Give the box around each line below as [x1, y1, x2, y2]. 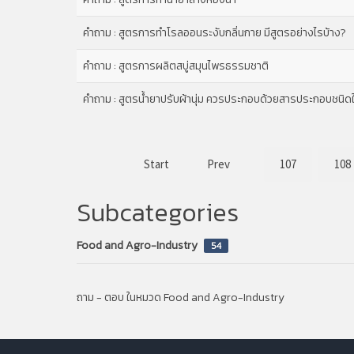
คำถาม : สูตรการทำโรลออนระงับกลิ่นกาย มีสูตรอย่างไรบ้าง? [83, 24, 346, 41]
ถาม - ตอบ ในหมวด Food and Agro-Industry [77, 288, 284, 306]
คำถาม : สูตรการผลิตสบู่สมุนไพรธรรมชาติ [83, 57, 269, 74]
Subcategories [77, 193, 239, 232]
